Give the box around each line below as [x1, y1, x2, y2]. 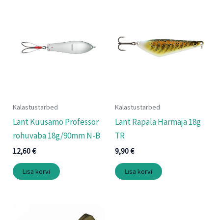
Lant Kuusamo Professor [13, 116, 99, 127]
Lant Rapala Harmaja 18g [115, 116, 201, 127]
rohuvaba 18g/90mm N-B [13, 130, 101, 141]
